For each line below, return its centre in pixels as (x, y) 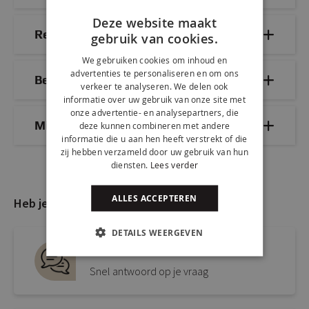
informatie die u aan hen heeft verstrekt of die (154, 138)
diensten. (129, 164)
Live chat (119, 250)
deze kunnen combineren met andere (154, 125)
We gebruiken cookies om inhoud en (154, 59)
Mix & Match (70, 125)
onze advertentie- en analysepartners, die (154, 112)
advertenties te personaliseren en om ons (154, 72)
